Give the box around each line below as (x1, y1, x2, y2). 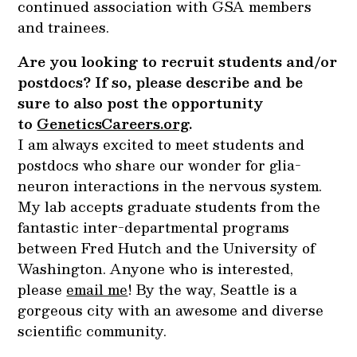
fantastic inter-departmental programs (18, 215, 290, 238)
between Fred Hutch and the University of (18, 236, 316, 259)
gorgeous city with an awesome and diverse (18, 298, 324, 321)
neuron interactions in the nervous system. (18, 174, 323, 197)
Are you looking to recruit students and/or (18, 49, 338, 73)
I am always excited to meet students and (18, 132, 305, 155)
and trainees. (18, 15, 110, 38)
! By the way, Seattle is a (127, 277, 298, 300)
